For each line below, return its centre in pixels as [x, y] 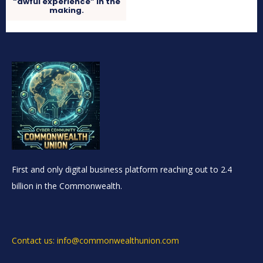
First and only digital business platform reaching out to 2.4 [122, 170]
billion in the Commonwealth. [67, 186]
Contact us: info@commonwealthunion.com [95, 241]
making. [66, 11]
